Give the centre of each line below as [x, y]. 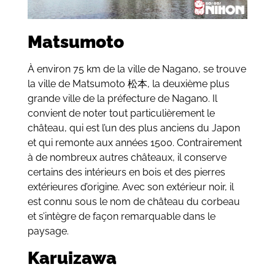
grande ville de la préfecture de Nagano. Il [122, 99]
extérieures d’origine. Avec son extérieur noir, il [130, 187]
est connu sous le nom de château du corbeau [134, 202]
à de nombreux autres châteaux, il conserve [127, 158]
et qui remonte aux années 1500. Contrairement [134, 143]
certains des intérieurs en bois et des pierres [126, 172]
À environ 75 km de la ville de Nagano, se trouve [137, 69]
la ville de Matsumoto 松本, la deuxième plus [128, 84]
